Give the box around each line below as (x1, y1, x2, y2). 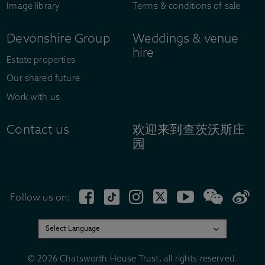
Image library (7, 2, 60, 11)
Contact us (7, 124, 69, 137)
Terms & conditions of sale (132, 2, 241, 11)
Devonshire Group (7, 33, 110, 46)
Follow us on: (10, 193, 70, 203)
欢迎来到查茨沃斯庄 (132, 124, 245, 137)
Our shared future (7, 75, 80, 84)
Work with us (7, 93, 60, 102)
